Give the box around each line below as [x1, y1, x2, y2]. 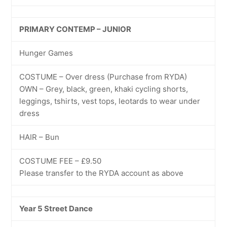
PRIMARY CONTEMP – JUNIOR [19, 24, 132, 34]
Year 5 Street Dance [19, 204, 93, 213]
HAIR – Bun [19, 132, 60, 142]
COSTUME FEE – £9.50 [19, 156, 102, 166]
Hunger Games [19, 48, 73, 58]
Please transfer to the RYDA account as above [19, 168, 184, 178]
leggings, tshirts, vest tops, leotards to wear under [19, 96, 201, 106]
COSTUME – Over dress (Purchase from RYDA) [19, 72, 187, 82]
